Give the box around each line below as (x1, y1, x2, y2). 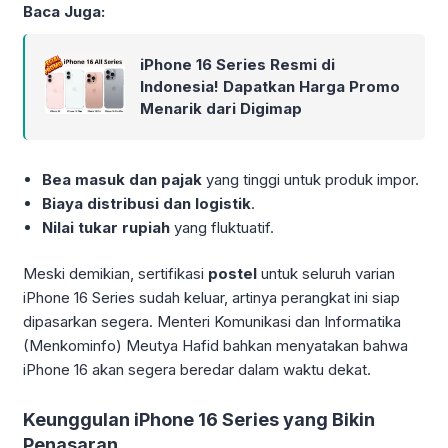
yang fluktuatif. (170, 217, 275, 237)
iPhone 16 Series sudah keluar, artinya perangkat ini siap (23, 288, 400, 308)
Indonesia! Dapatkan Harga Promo (140, 76, 400, 96)
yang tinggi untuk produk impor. (202, 169, 420, 189)
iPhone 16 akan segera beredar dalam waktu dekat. (23, 360, 371, 380)
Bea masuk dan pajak (42, 169, 203, 189)
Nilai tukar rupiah (42, 217, 171, 237)
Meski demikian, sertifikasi (23, 264, 208, 284)
